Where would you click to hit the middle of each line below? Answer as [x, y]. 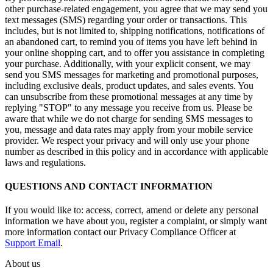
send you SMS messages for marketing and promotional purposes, [132, 74]
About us [23, 264]
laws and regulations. [45, 162]
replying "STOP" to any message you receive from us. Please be [129, 107]
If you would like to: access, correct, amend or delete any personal [132, 210]
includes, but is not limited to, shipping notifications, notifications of [135, 30]
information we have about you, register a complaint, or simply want [136, 221]
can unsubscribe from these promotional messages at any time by [129, 96]
